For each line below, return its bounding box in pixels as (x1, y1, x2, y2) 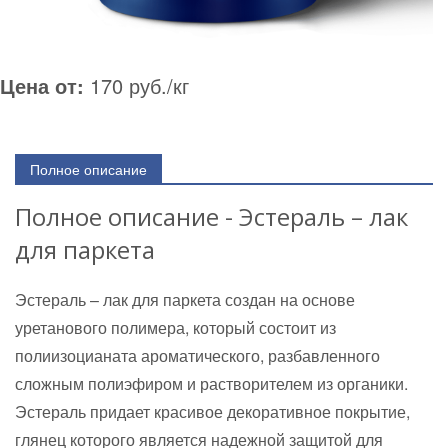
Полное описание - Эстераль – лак (15, 200, 408, 233)
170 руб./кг (84, 71, 189, 100)
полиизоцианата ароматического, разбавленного (15, 344, 380, 367)
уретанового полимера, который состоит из (15, 316, 336, 339)
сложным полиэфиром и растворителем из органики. (15, 372, 412, 395)
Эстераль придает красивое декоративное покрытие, (15, 400, 410, 423)
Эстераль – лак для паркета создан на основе (15, 288, 355, 311)
